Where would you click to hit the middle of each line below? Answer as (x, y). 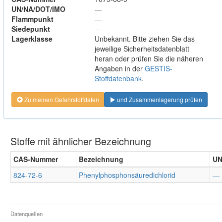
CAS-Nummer (36, 159)
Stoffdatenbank (118, 78)
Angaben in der (120, 68)
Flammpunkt (32, 19)
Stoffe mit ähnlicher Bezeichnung (81, 141)
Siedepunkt (31, 28)
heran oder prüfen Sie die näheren (149, 58)
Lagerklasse (32, 38)
